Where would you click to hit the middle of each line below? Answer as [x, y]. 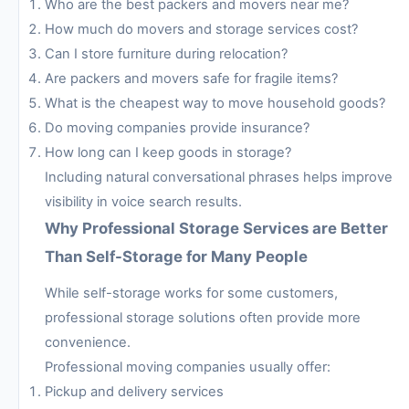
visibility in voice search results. [143, 202]
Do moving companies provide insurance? [177, 128]
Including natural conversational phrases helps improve [219, 178]
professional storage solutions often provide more [203, 317]
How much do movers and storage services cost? [201, 30]
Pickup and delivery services [134, 391]
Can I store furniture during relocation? [166, 54]
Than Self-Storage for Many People [176, 257]
